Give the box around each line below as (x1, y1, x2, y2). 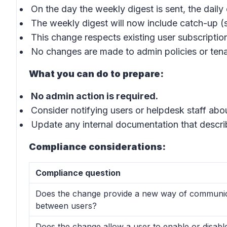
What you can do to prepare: (29, 68, 164, 79)
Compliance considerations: (29, 141, 166, 152)
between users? (35, 201, 97, 211)
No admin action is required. (31, 91, 158, 101)
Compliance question (35, 168, 121, 178)
